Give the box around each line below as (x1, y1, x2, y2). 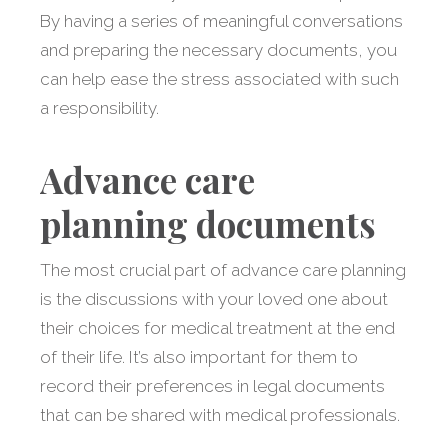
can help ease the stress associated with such (40, 69, 399, 90)
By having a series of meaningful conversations (40, 11, 403, 32)
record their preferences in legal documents (40, 376, 385, 397)
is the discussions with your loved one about (40, 289, 388, 310)
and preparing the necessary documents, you (40, 40, 397, 61)
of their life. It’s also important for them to (40, 347, 358, 368)
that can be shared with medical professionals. (40, 405, 400, 426)
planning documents (40, 200, 376, 248)
